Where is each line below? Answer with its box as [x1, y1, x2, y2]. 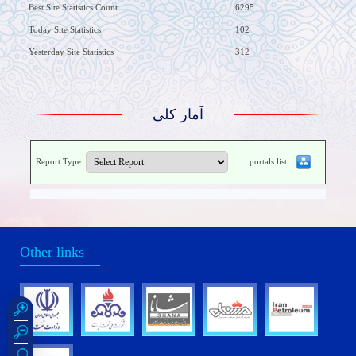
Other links [20, 244, 84, 260]
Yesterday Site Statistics [29, 47, 114, 56]
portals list [250, 156, 287, 166]
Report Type [36, 156, 81, 166]
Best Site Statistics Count [29, 2, 118, 12]
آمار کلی [153, 106, 203, 122]
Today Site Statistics [29, 25, 101, 34]
